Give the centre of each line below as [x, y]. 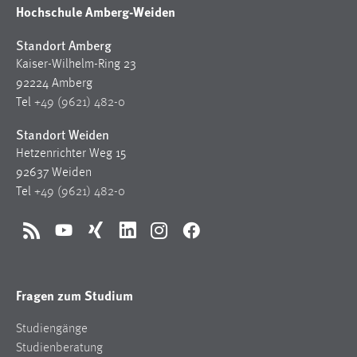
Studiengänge [52, 330]
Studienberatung [59, 349]
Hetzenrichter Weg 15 [71, 154]
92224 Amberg [54, 84]
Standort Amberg [64, 45]
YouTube [84, 239]
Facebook [215, 239]
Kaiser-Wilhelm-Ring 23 [76, 65]
